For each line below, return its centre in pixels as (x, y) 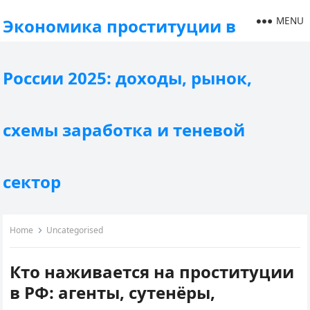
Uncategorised (75, 230)
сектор (32, 182)
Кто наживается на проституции (152, 272)
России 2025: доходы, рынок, (128, 78)
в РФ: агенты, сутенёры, (113, 292)
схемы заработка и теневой (124, 130)
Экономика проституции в (120, 26)
